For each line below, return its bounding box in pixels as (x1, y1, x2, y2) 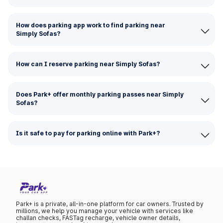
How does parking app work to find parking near (16, 21, 165, 29)
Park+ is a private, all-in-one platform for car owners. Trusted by (16, 200, 204, 208)
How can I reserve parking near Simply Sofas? (16, 60, 160, 68)
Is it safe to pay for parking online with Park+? (16, 129, 160, 137)
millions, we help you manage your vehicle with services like (16, 207, 193, 215)
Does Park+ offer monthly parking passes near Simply (16, 91, 184, 98)
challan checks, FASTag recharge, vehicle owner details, (16, 214, 180, 222)
